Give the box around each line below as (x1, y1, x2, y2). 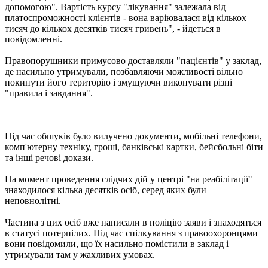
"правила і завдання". (5, 87, 93, 98)
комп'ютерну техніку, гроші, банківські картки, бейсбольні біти (5, 141, 263, 152)
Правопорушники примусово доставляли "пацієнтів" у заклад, (5, 55, 261, 66)
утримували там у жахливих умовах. (5, 249, 155, 260)
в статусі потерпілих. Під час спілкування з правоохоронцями (5, 227, 258, 238)
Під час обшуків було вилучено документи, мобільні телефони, (5, 130, 262, 141)
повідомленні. (5, 33, 62, 44)
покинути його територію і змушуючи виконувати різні (5, 77, 232, 87)
